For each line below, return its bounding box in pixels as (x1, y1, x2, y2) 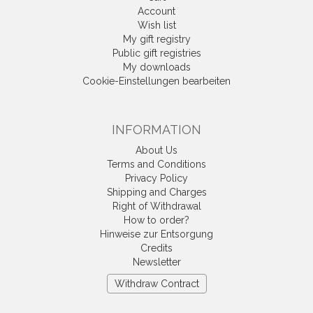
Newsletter (132, 256, 181, 268)
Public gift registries (112, 47, 201, 59)
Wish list (137, 19, 176, 31)
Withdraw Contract (114, 277, 199, 289)
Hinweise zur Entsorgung (100, 228, 213, 240)
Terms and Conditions (107, 158, 206, 170)
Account (138, 5, 175, 17)
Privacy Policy (125, 172, 188, 184)
